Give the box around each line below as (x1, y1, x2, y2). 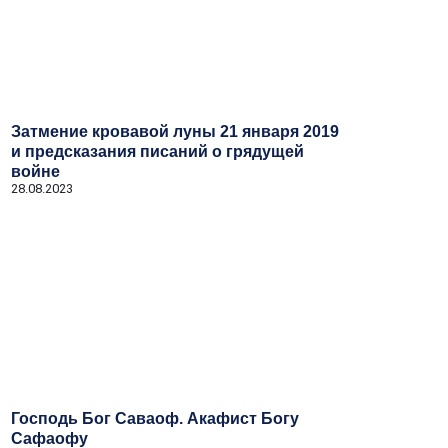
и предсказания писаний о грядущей (11, 143, 304, 160)
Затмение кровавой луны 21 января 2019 (11, 123, 339, 140)
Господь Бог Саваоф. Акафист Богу (11, 410, 299, 427)
